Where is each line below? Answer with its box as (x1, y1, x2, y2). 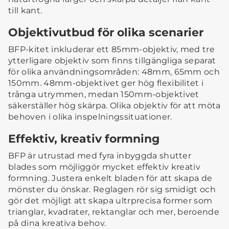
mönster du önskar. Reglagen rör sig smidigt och (8, 185, 216, 195)
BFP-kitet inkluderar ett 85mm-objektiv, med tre (8, 44, 215, 55)
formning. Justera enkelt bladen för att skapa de (8, 173, 213, 184)
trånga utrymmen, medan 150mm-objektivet (8, 89, 199, 100)
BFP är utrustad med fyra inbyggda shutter (8, 151, 192, 161)
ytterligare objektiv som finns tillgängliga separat (8, 56, 216, 66)
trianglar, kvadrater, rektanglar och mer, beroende (8, 207, 220, 217)
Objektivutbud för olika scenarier (8, 26, 203, 39)
